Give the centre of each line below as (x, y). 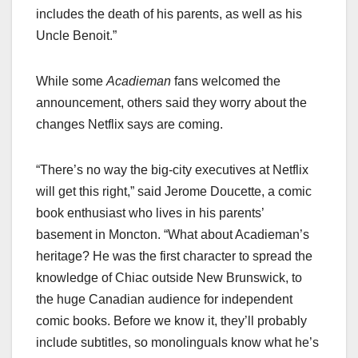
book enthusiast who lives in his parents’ (150, 213)
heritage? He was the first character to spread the (174, 256)
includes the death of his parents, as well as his (169, 14)
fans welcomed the (226, 81)
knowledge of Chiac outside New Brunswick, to (169, 277)
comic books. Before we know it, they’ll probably (171, 320)
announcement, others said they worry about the (171, 102)
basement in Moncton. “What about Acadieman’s (173, 234)
